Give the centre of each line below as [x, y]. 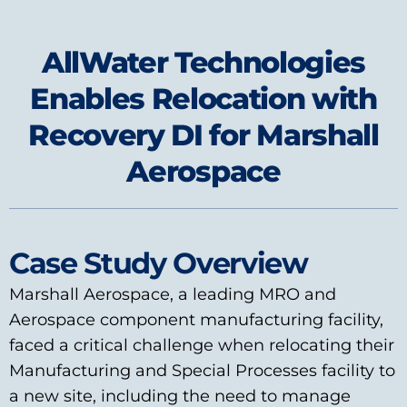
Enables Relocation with [203, 99]
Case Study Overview [159, 263]
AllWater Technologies [203, 63]
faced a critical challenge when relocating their [202, 346]
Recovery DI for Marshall [203, 135]
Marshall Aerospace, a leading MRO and [173, 295]
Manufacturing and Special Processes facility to [202, 371]
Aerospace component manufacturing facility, [196, 320]
